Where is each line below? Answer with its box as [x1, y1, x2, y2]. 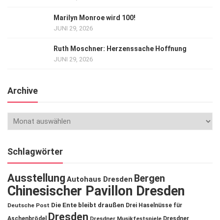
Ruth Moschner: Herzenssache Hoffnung [54, 45, 187, 53]
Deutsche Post [7, 202, 50, 209]
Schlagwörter [7, 146, 63, 157]
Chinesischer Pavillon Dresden [7, 183, 185, 199]
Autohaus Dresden [67, 175, 133, 184]
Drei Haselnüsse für [126, 202, 182, 209]
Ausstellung [7, 172, 65, 185]
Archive [7, 85, 38, 96]
